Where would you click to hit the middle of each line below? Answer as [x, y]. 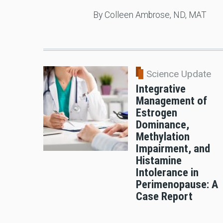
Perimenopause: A [177, 184]
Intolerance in [167, 172]
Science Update [179, 74]
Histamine [159, 161]
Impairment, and [173, 149]
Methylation [163, 137]
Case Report [164, 196]
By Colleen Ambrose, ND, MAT [151, 15]
